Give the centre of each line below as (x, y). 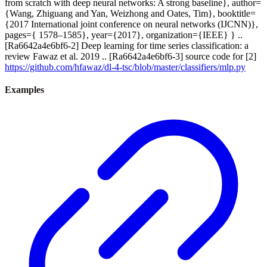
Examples (24, 89)
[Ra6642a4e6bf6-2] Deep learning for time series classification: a (127, 45)
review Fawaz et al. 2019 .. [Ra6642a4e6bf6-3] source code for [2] (131, 56)
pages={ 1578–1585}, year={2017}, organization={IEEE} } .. (124, 35)
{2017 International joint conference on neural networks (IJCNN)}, (131, 24)
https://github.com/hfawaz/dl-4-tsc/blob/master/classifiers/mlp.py (125, 67)
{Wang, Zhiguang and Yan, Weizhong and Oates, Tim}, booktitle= (130, 13)
